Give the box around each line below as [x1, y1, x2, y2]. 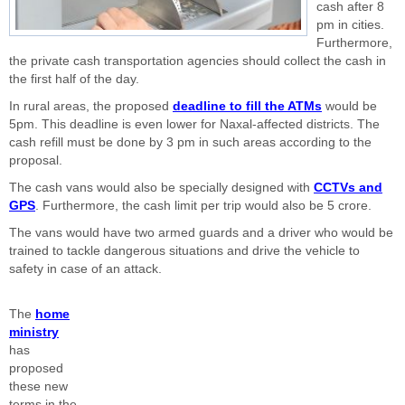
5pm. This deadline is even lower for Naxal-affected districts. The [9, 118, 380, 131]
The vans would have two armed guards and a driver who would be [9, 226, 393, 240]
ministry [9, 325, 59, 339]
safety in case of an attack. [9, 262, 162, 276]
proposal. [9, 154, 62, 167]
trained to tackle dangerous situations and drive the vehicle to [9, 244, 360, 258]
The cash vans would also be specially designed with [9, 181, 314, 194]
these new [9, 380, 68, 393]
